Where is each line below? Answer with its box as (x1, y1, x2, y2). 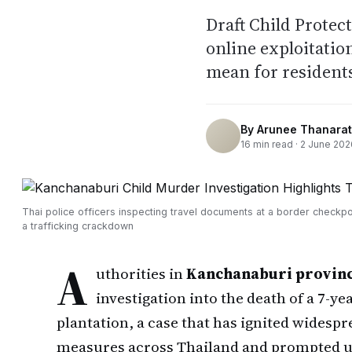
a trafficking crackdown (22, 220, 134, 232)
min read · (251, 137, 300, 150)
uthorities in (96, 263, 186, 284)
